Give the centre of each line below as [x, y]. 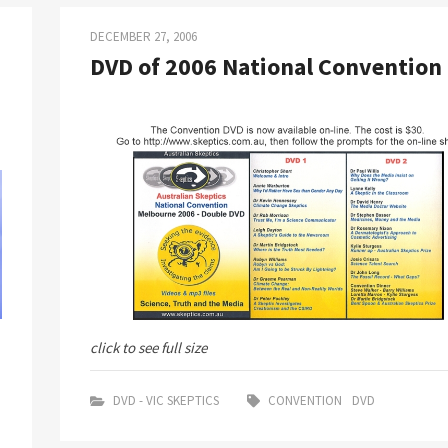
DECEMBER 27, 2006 [143, 36]
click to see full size [148, 347]
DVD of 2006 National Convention [265, 66]
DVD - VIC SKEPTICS [165, 400]
